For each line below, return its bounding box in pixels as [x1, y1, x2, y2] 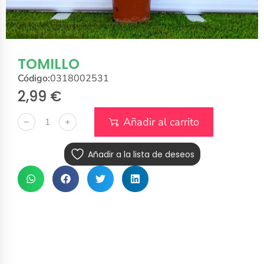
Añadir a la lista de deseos [87, 148, 194, 160]
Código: [18, 72, 50, 85]
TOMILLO [18, 54, 80, 74]
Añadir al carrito [123, 115, 199, 130]
